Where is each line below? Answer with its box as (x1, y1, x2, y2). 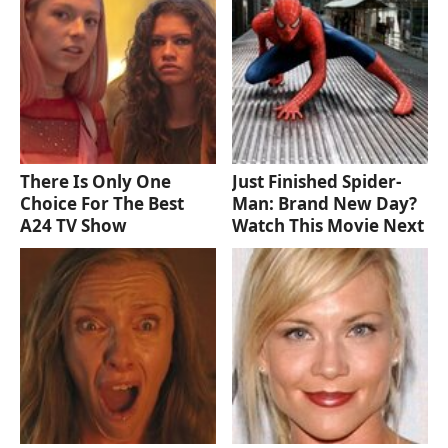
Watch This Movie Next (232, 214, 425, 238)
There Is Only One (20, 170, 171, 194)
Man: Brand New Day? (232, 192, 418, 216)
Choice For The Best (20, 192, 184, 216)
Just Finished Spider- (232, 170, 402, 194)
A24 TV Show (20, 214, 127, 238)
